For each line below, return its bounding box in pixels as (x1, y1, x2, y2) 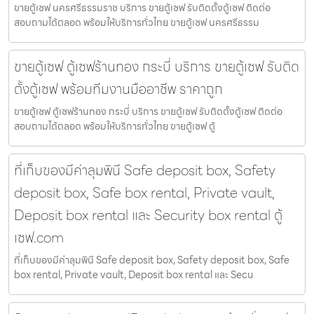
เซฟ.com (14, 226, 64, 250)
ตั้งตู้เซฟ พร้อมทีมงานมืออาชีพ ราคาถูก (14, 78, 223, 101)
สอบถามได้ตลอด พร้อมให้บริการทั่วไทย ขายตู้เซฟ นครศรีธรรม (14, 15, 259, 31)
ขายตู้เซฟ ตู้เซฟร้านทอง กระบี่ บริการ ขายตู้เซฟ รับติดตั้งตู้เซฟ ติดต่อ (14, 104, 282, 120)
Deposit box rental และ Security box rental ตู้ (14, 204, 282, 227)
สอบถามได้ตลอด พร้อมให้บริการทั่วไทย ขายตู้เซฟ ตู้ (14, 118, 215, 135)
